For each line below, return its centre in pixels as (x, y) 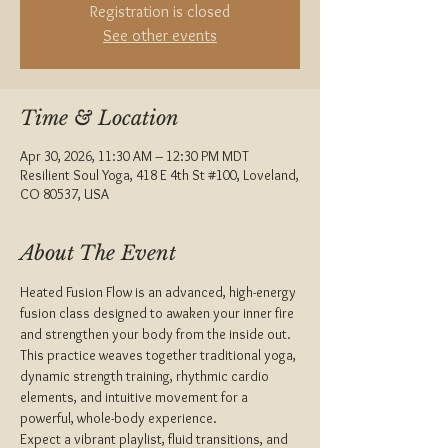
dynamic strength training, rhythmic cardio (146, 376)
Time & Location (99, 118)
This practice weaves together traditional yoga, (159, 355)
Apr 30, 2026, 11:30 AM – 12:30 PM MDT (134, 156)
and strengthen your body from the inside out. (157, 334)
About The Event (98, 253)
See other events (160, 35)
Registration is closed (160, 11)
